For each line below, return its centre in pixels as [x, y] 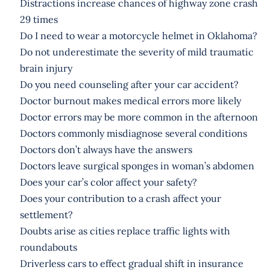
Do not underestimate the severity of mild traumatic [137, 52]
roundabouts [48, 247]
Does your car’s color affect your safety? [108, 182]
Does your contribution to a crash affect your [120, 198]
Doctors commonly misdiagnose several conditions [133, 133]
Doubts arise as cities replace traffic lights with [125, 231]
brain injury [46, 68]
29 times [39, 19]
